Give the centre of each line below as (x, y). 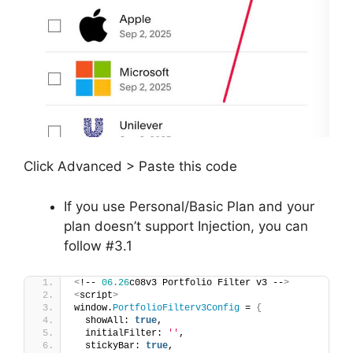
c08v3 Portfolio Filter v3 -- (206, 283)
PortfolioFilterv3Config (176, 308)
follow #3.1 (98, 245)
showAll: (104, 321)
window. (93, 308)
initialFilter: (121, 334)
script (96, 296)
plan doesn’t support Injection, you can (186, 226)
